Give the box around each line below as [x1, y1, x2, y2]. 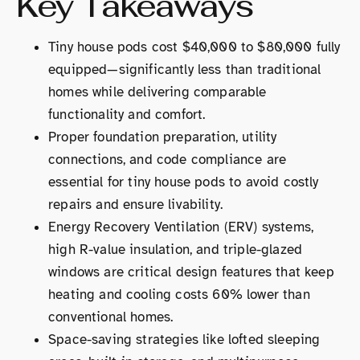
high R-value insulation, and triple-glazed [48, 241, 303, 258]
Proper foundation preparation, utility [48, 129, 277, 145]
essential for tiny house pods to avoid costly [48, 174, 319, 190]
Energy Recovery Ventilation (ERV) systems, [48, 219, 314, 235]
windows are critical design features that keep [48, 264, 334, 280]
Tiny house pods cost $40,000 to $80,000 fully [48, 39, 341, 55]
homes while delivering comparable [48, 84, 267, 100]
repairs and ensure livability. [48, 196, 223, 213]
